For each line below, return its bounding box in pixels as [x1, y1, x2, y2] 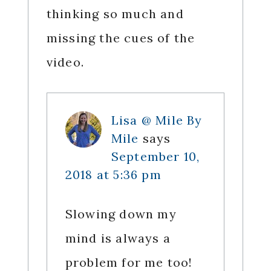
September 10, [111, 149, 200, 165]
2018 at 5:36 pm [65, 167, 162, 183]
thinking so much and [46, 6, 184, 22]
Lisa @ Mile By [111, 113, 203, 128]
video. [46, 54, 84, 70]
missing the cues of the [46, 30, 195, 46]
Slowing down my [65, 206, 177, 222]
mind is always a [65, 230, 171, 246]
